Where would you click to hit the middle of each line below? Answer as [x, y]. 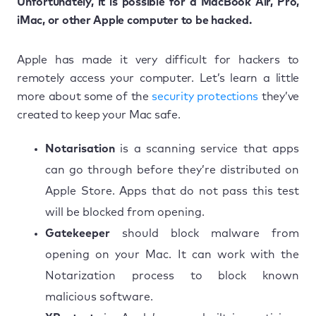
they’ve [279, 96]
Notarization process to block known [172, 275]
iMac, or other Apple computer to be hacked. [134, 20]
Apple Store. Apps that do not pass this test [172, 191]
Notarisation [80, 148]
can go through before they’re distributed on [172, 170]
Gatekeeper [78, 233]
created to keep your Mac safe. [99, 115]
